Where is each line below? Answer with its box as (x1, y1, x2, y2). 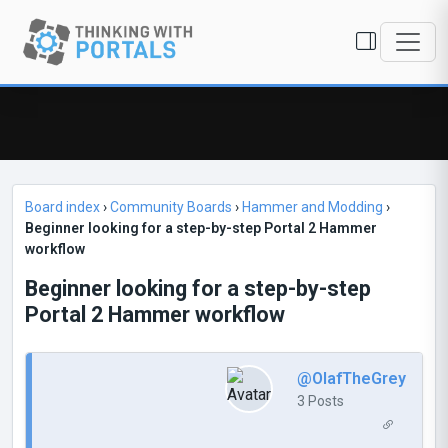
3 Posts (297, 392, 344, 409)
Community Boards (110, 199, 232, 215)
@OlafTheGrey (297, 368, 406, 388)
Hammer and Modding (242, 199, 383, 215)
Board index (25, 199, 100, 215)
